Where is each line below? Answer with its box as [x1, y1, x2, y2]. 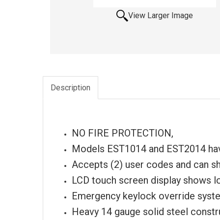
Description [51, 83, 90, 92]
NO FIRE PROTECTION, [72, 127, 173, 139]
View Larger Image [128, 11, 193, 20]
